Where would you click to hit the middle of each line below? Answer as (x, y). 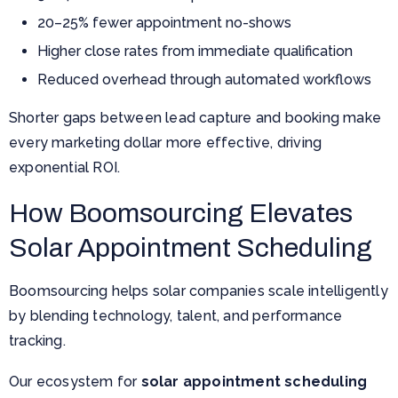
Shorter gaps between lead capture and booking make (195, 117)
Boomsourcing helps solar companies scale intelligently (199, 291)
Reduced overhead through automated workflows (204, 79)
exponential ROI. (65, 167)
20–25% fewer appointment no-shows (164, 22)
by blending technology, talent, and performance (176, 315)
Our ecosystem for (75, 381)
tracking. (37, 340)
